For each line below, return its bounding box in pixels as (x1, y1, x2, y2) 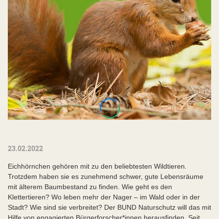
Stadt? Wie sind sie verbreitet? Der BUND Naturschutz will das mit (8, 203, 211, 212)
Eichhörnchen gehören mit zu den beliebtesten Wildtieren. (8, 162, 187, 171)
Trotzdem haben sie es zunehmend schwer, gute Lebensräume (8, 173, 203, 181)
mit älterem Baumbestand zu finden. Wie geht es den (8, 183, 172, 191)
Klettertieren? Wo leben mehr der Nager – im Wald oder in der (8, 193, 200, 201)
